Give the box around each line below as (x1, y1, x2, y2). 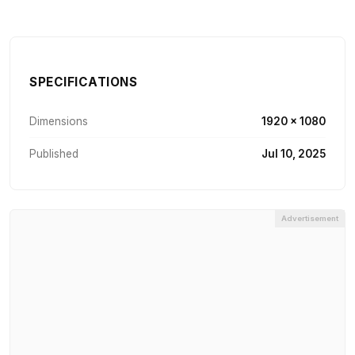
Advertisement (281, 214, 338, 223)
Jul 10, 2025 (261, 147, 326, 161)
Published (29, 147, 78, 161)
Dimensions (29, 114, 88, 128)
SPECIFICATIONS (29, 74, 137, 90)
